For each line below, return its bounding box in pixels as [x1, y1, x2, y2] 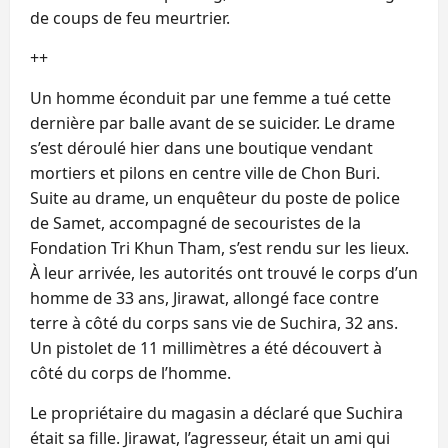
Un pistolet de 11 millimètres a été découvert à [30, 336, 382, 359]
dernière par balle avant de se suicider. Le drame [30, 111, 395, 134]
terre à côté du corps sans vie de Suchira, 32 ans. [30, 311, 398, 334]
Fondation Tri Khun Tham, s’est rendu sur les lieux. [30, 236, 409, 259]
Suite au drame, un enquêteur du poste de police [30, 186, 400, 209]
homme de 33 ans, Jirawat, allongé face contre [30, 286, 379, 309]
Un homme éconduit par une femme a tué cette [30, 86, 391, 109]
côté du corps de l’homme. [30, 361, 231, 384]
